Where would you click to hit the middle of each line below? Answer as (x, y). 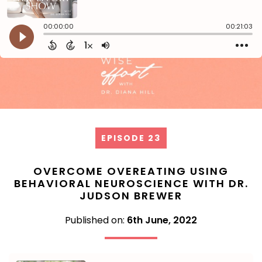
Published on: (96, 220)
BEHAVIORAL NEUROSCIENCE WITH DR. (131, 183)
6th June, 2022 (162, 220)
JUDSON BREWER (131, 195)
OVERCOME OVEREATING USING (131, 171)
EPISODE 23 (131, 138)
